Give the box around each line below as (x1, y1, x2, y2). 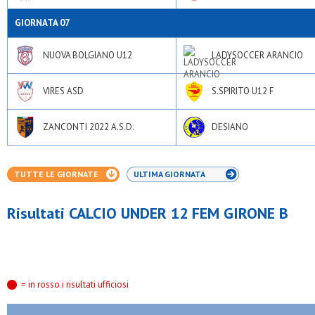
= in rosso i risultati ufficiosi (21, 278, 129, 290)
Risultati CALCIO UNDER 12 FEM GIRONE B (7, 203, 288, 223)
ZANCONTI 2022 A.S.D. (43, 121, 134, 133)
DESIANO (212, 121, 248, 133)
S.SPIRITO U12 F (212, 85, 274, 97)
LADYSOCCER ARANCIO (212, 49, 303, 61)
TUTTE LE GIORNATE (14, 169, 98, 179)
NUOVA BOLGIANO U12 (43, 49, 132, 61)
